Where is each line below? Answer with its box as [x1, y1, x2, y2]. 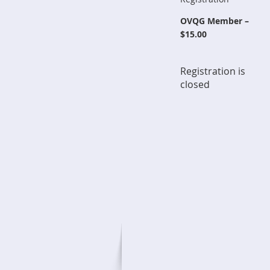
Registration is [180, 64, 245, 78]
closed [180, 78, 210, 91]
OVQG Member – [180, 15, 249, 27]
